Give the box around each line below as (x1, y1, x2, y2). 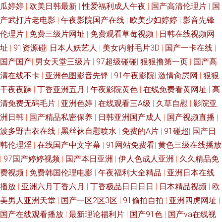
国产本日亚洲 (65, 154, 115, 164)
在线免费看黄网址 (143, 85, 209, 94)
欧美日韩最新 (29, 1, 79, 11)
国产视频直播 (167, 112, 217, 122)
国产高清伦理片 (151, 1, 209, 11)
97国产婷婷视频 (3, 154, 62, 164)
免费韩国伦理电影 (29, 168, 95, 177)
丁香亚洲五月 (37, 85, 87, 94)
